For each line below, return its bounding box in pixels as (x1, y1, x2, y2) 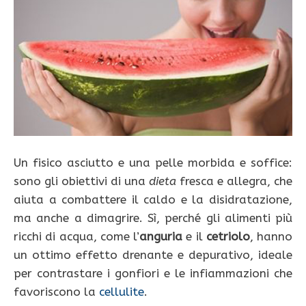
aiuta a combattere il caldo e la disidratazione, (14, 192, 292, 206)
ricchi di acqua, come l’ (14, 229, 139, 243)
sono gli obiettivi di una (14, 173, 149, 188)
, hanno (249, 229, 292, 243)
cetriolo (206, 229, 250, 243)
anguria (139, 229, 182, 243)
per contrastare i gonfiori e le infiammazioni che (14, 266, 292, 280)
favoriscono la (14, 284, 99, 298)
